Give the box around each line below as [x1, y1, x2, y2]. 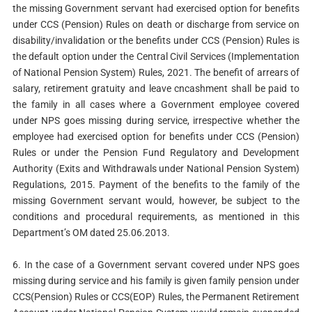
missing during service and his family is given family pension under [12, 275, 300, 287]
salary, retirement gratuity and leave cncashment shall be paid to [12, 82, 300, 94]
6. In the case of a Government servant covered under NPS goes [12, 259, 300, 271]
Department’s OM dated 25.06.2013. [12, 226, 170, 238]
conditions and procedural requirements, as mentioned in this [12, 210, 300, 222]
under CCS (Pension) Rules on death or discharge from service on [12, 18, 300, 30]
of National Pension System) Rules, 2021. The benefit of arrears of [12, 66, 300, 78]
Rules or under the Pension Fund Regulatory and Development [12, 146, 300, 158]
